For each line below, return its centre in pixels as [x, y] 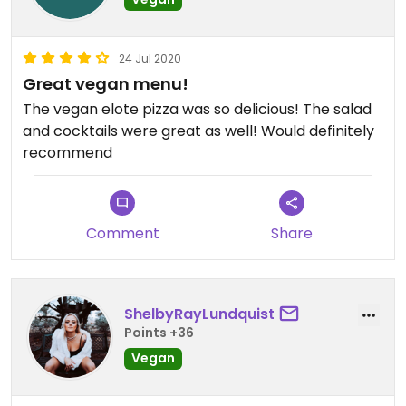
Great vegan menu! [106, 83]
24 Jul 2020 [150, 58]
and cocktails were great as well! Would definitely [198, 130]
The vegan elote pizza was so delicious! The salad [197, 109]
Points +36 [159, 333]
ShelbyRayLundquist [199, 314]
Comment [122, 233]
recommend [68, 152]
